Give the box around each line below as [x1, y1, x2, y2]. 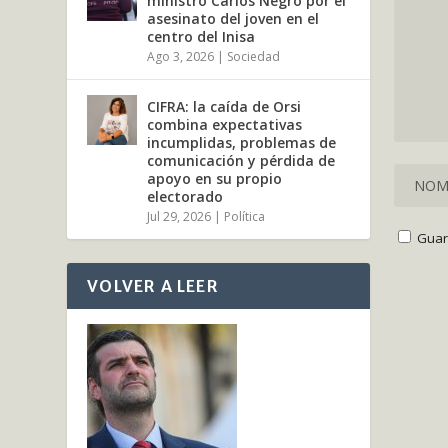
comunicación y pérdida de [147, 150, 336, 170]
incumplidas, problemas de [147, 132, 337, 152]
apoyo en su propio [147, 168, 283, 188]
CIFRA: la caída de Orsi [147, 96, 302, 116]
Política [224, 207, 266, 225]
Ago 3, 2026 [147, 47, 215, 65]
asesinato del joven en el [147, 8, 320, 28]
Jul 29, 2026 [147, 207, 212, 225]
